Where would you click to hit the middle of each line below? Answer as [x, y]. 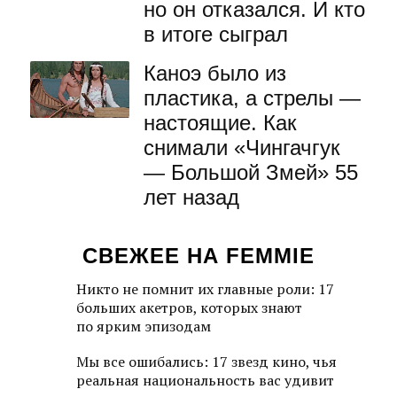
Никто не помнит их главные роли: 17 [205, 289]
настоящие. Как [220, 123]
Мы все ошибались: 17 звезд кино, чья [206, 362]
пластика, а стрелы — [252, 98]
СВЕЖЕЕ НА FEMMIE [198, 256]
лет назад [191, 197]
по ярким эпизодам [144, 326]
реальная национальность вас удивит [205, 380]
